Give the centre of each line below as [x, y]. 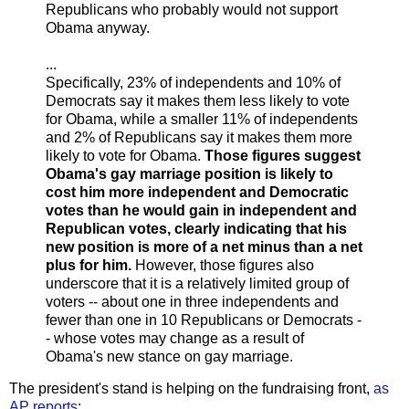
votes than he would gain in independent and [201, 210]
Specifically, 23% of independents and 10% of [193, 82]
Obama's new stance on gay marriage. [169, 356]
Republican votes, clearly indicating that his [196, 228]
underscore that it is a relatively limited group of [197, 283]
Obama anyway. [98, 27]
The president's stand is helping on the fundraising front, [191, 389]
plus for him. [89, 265]
